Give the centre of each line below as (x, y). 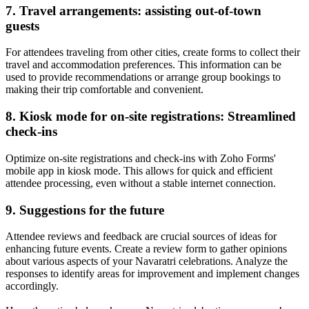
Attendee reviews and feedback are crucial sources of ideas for (141, 237)
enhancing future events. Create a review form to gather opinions (146, 249)
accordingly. (32, 286)
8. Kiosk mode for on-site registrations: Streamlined (151, 117)
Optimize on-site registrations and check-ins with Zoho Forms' (141, 158)
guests (22, 26)
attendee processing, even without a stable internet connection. (141, 183)
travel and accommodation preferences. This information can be (143, 65)
